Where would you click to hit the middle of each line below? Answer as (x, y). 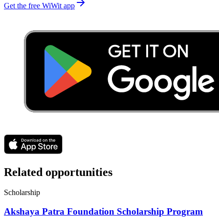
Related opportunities (58, 172)
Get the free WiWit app (39, 5)
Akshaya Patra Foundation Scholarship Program (103, 212)
